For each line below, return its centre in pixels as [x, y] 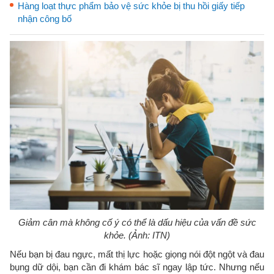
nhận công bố [45, 19]
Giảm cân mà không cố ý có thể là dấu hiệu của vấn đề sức [137, 222]
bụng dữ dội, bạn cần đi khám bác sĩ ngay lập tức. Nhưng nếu [137, 267]
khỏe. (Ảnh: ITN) [137, 235]
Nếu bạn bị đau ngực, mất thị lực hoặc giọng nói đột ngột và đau [137, 254]
